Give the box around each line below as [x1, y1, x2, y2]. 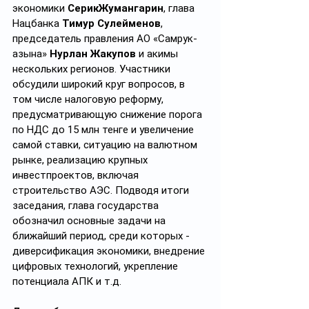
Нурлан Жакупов [50, 48, 139, 60]
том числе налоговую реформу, [12, 93, 166, 106]
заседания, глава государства [12, 199, 161, 212]
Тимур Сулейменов [62, 17, 161, 30]
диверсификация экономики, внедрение [12, 245, 208, 257]
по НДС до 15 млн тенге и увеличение [12, 123, 197, 136]
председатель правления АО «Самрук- [12, 32, 197, 45]
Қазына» [12, 48, 50, 60]
